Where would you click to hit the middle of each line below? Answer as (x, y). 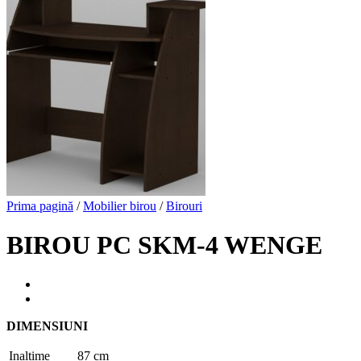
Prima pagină (40, 205)
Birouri (184, 205)
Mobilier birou (120, 205)
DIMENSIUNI (47, 326)
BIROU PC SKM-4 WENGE (164, 245)
